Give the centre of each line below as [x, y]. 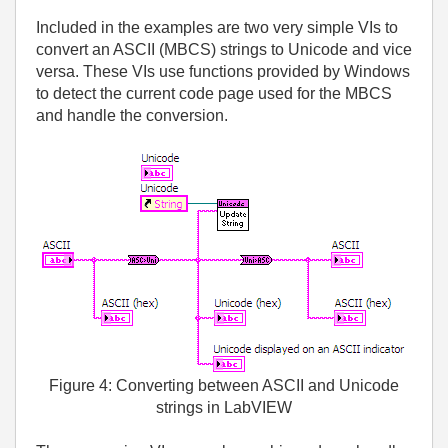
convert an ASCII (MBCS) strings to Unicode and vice [224, 49]
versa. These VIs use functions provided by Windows [223, 71]
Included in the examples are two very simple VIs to [217, 27]
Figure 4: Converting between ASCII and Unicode [224, 385]
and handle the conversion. [132, 115]
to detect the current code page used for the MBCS [214, 93]
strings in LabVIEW [224, 407]
